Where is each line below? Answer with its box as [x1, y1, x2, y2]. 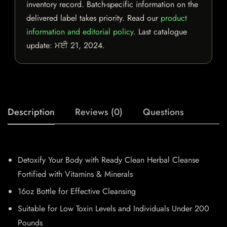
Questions [143, 105, 184, 119]
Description [8, 105, 55, 119]
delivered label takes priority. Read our [26, 12, 161, 24]
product [161, 12, 187, 24]
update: [26, 40, 55, 52]
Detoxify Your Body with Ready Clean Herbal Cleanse [18, 154, 199, 166]
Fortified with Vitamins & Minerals [18, 168, 133, 180]
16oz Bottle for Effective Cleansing [18, 185, 136, 198]
